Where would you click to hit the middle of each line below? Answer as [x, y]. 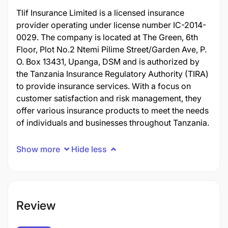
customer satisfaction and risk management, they [109, 98]
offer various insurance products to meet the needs [112, 110]
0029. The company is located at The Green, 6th [107, 37]
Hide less [89, 149]
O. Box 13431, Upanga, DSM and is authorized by [108, 62]
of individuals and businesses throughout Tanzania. [113, 123]
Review [36, 205]
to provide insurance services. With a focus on [104, 86]
